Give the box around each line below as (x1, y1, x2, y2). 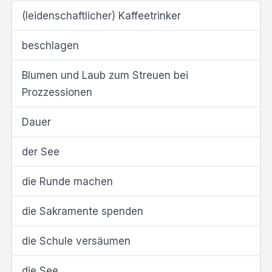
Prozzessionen (22, 86, 92, 98)
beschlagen (22, 39, 79, 52)
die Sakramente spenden (22, 205, 143, 217)
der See (22, 146, 59, 158)
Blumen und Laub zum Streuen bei (22, 69, 188, 81)
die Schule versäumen (22, 235, 131, 247)
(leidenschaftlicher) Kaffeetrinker (22, 10, 181, 22)
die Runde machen (22, 175, 113, 188)
